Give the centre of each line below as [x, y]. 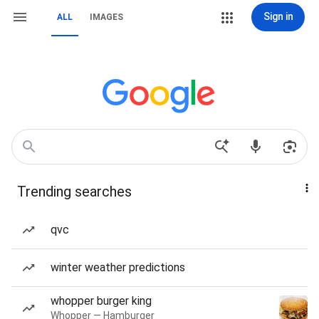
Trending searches [74, 192]
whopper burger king [101, 301]
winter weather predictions [118, 267]
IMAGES [106, 17]
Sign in [278, 16]
